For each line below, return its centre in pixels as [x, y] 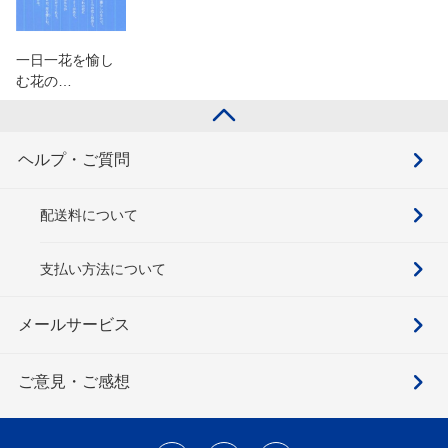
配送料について [89, 214]
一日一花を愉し [65, 59]
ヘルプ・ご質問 [74, 159]
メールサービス [74, 324]
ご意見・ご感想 [74, 381]
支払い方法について [103, 268]
